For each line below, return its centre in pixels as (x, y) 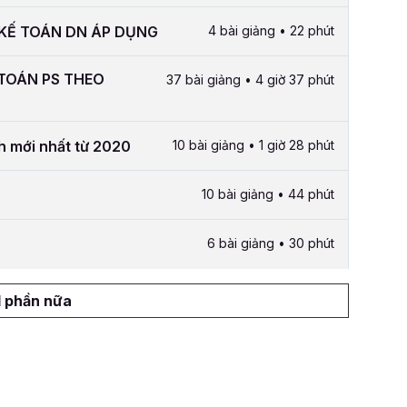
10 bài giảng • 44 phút (268, 194)
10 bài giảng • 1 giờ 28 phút (253, 145)
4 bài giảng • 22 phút (271, 31)
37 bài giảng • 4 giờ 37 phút (250, 80)
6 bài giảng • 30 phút (271, 243)
